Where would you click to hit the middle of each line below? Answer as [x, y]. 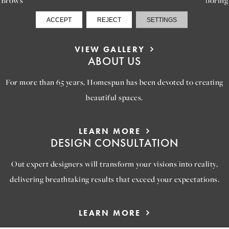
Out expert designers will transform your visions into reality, [114, 163]
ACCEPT [59, 20]
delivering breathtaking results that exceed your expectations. [114, 179]
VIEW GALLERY [110, 49]
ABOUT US [114, 61]
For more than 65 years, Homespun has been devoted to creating [114, 82]
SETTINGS [162, 20]
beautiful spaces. [114, 97]
